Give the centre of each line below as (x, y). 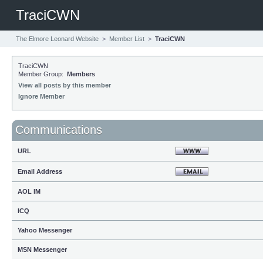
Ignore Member (41, 96)
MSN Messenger (42, 249)
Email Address (40, 171)
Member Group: (43, 74)
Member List (127, 39)
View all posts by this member (65, 85)
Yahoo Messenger (45, 230)
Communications (59, 130)
